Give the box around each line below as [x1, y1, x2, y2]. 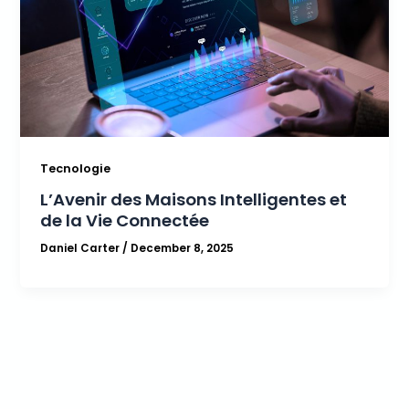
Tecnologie [40, 160, 111, 176]
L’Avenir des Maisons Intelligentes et [40, 188, 348, 212]
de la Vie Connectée [40, 209, 210, 233]
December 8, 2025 [131, 241, 235, 257]
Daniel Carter [40, 241, 123, 257]
